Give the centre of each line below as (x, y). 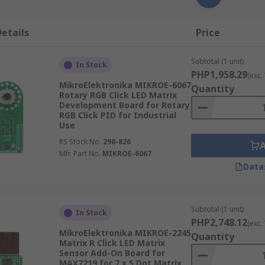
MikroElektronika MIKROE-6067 (125, 85)
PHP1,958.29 (219, 75)
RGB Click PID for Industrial (117, 115)
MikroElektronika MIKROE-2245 (125, 233)
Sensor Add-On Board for (112, 253)
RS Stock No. (80, 142)
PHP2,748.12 (219, 222)
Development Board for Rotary (124, 105)
